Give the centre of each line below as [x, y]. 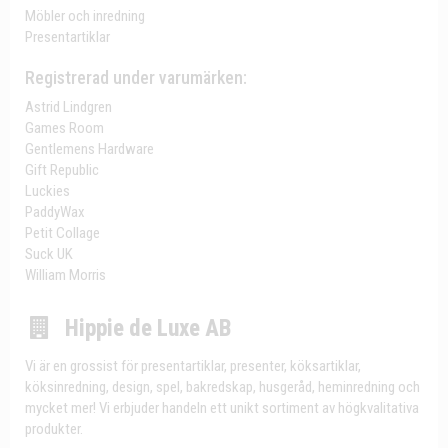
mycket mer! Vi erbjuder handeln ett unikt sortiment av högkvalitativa [222, 408]
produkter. [54, 429]
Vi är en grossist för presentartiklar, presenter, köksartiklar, [193, 366]
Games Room [64, 128]
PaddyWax [55, 212]
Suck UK [49, 254]
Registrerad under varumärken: [136, 77]
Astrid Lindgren [68, 107]
